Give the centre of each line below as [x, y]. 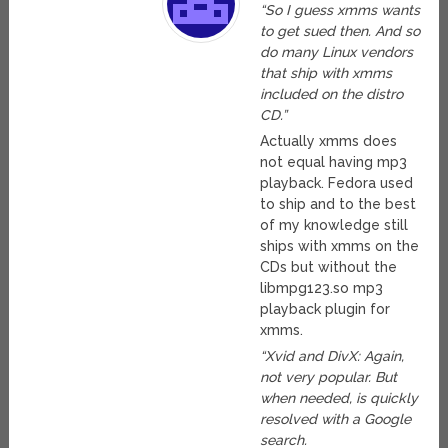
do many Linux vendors [337, 52]
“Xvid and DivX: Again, [332, 356]
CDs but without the [329, 267]
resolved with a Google [336, 419]
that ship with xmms [326, 73]
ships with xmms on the [340, 246]
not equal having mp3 [334, 162]
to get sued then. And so [340, 31]
